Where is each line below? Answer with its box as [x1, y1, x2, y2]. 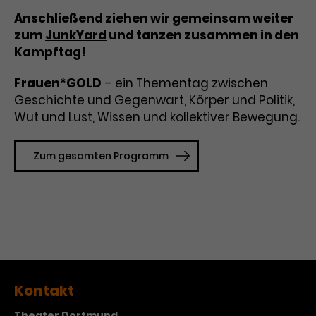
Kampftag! [14, 44, 88, 61]
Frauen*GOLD [14, 75, 102, 92]
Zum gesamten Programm [33, 149, 169, 163]
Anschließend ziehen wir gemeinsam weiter [14, 10, 293, 27]
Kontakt [14, 281, 74, 300]
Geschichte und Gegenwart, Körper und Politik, [14, 92, 295, 109]
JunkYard [45, 27, 107, 44]
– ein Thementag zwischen [102, 75, 268, 92]
